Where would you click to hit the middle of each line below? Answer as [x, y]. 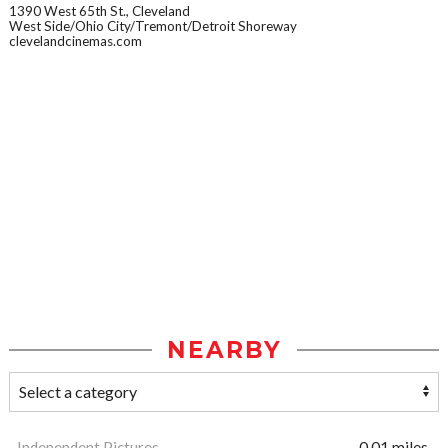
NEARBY [224, 350]
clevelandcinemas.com [75, 41]
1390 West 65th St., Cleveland [99, 11]
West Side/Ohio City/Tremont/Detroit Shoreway [153, 26]
